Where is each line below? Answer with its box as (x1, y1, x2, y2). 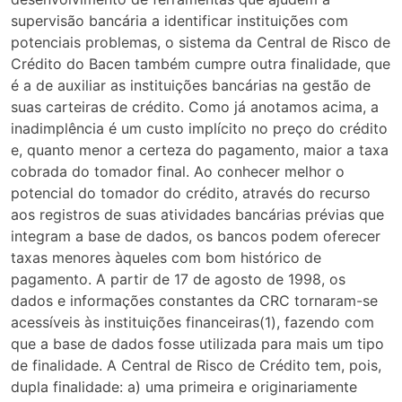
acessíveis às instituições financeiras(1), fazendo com (11, 313, 374, 332)
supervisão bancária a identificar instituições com (11, 12, 348, 31)
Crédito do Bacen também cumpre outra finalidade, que (11, 55, 390, 74)
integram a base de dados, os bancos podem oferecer (11, 227, 380, 246)
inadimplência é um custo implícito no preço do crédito (11, 119, 388, 138)
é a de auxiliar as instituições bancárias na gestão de (11, 76, 371, 95)
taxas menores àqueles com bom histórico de (11, 249, 321, 267)
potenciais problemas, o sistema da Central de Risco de (11, 33, 390, 52)
